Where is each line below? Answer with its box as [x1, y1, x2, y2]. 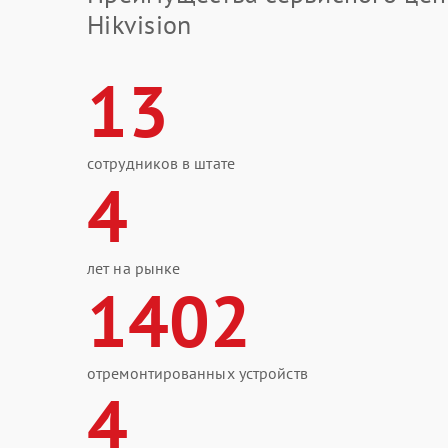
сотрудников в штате [87, 153, 235, 173]
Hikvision [87, 8, 192, 41]
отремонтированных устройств [87, 363, 308, 383]
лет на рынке [87, 258, 181, 278]
